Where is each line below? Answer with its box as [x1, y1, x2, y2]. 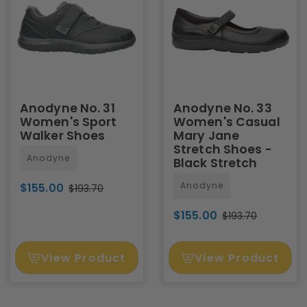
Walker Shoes [20, 127, 106, 144]
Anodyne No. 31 [20, 100, 115, 116]
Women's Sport [20, 114, 117, 130]
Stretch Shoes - [173, 141, 272, 158]
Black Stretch [173, 155, 258, 171]
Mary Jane [173, 127, 240, 144]
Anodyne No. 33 [173, 100, 272, 116]
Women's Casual [173, 114, 280, 130]
